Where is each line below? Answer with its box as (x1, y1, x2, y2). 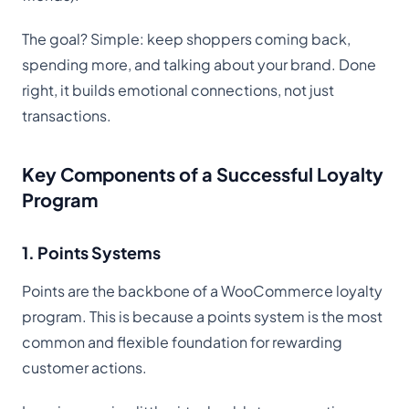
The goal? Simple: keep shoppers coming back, (22, 29, 351, 49)
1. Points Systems (22, 242, 161, 264)
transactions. (22, 106, 111, 126)
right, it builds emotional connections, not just (22, 80, 334, 100)
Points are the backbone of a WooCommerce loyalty (22, 281, 383, 301)
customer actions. (22, 358, 147, 378)
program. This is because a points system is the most (22, 307, 383, 327)
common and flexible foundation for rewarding (22, 332, 342, 352)
